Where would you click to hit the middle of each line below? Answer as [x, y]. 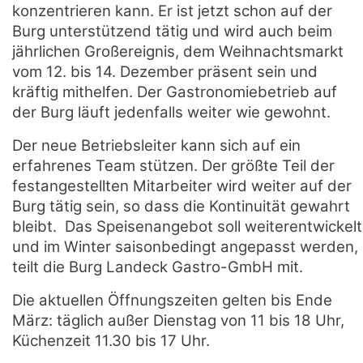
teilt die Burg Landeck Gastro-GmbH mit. [158, 267]
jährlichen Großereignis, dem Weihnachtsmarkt [178, 51]
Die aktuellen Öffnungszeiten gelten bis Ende [172, 300]
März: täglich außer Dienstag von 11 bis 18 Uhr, [178, 320]
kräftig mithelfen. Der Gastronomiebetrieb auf [175, 92]
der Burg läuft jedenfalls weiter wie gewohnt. [171, 112]
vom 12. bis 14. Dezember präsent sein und [165, 72]
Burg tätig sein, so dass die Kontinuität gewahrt [181, 206]
